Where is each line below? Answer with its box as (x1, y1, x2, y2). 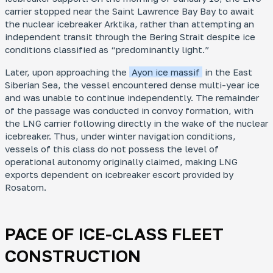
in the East (202, 66, 252, 77)
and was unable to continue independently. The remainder (5, 92, 259, 103)
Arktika (104, 18, 135, 29)
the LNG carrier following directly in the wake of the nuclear (5, 118, 268, 129)
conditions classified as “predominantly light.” (5, 44, 210, 55)
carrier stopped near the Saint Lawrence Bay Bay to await (5, 5, 254, 16)
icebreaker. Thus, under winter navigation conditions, (5, 130, 236, 141)
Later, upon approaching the (5, 66, 129, 77)
